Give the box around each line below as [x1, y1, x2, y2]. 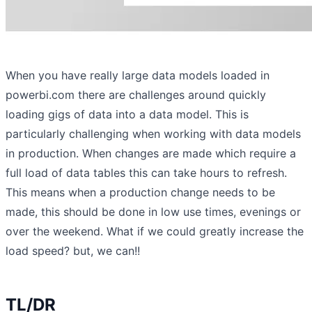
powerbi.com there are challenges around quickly [6, 87, 266, 102]
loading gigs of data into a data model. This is [6, 107, 249, 121]
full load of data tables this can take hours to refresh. [6, 165, 287, 180]
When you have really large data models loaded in [6, 68, 270, 82]
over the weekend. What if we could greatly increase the [6, 224, 304, 238]
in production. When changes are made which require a [6, 146, 296, 160]
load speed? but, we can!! [6, 243, 140, 258]
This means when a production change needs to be [6, 185, 275, 199]
